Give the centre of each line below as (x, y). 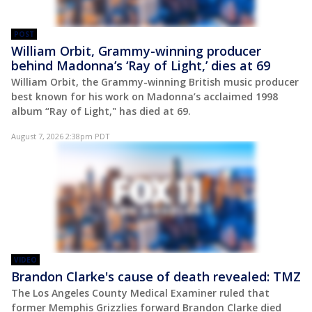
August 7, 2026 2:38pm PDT (61, 136)
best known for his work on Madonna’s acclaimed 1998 (145, 97)
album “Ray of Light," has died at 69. (101, 111)
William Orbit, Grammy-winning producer (136, 51)
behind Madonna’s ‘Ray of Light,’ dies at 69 (141, 66)
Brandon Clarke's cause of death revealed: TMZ (156, 276)
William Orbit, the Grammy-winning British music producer (155, 82)
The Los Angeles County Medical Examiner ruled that (140, 293)
